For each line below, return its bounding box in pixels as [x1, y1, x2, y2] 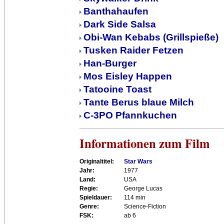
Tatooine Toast [83, 84, 151, 94]
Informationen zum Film [79, 134, 210, 152]
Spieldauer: [79, 194, 112, 201]
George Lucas [124, 185, 162, 192]
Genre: [79, 203, 99, 210]
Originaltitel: [79, 158, 114, 165]
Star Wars [124, 158, 152, 165]
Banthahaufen [83, 6, 148, 16]
